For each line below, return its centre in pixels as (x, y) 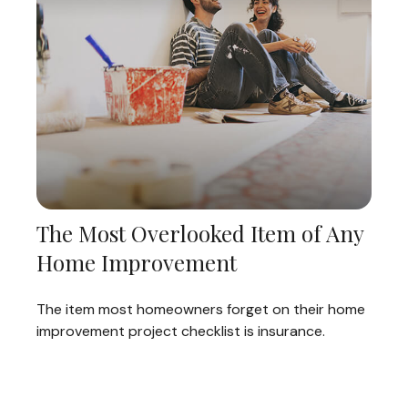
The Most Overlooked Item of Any (200, 233)
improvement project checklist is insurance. (181, 331)
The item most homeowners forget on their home (201, 309)
